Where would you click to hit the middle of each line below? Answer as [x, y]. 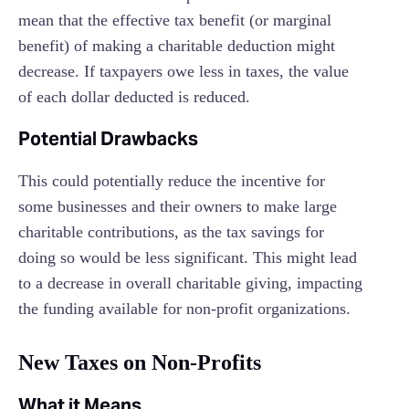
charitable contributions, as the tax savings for [171, 232]
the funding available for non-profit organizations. [184, 309]
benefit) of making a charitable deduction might [177, 46]
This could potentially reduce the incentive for [172, 181]
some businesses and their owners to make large [178, 207]
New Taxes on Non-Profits [140, 363]
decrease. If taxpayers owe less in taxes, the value [184, 72]
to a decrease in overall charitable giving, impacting [190, 283]
